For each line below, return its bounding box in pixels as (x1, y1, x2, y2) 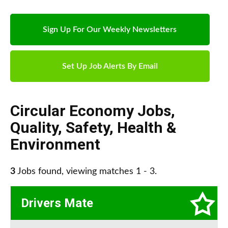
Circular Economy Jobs (10, 102, 171, 120)
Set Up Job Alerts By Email (62, 62, 158, 71)
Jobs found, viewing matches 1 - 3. (15, 167, 157, 177)
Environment (10, 135, 100, 154)
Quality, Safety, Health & (10, 119, 177, 137)
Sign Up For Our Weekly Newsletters (43, 25, 177, 34)
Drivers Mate (21, 196, 93, 211)
